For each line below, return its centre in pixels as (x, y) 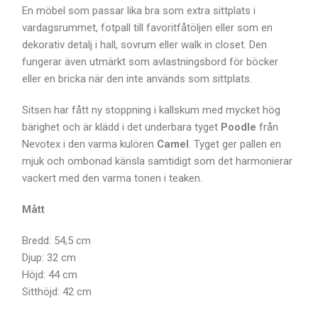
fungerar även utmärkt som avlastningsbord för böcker (150, 62)
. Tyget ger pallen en (235, 144)
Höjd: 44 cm (50, 275)
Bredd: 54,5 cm (57, 241)
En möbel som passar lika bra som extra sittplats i (139, 11)
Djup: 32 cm (49, 258)
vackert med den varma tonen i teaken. (113, 179)
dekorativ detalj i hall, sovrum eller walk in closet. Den (145, 45)
